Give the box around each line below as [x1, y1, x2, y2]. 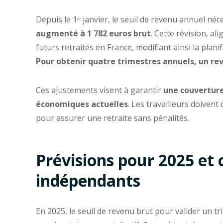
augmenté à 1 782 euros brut [36, 28, 151, 39]
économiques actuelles [36, 99, 128, 110]
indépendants [36, 170, 140, 192]
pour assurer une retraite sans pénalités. [36, 112, 189, 124]
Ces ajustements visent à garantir [36, 85, 163, 96]
